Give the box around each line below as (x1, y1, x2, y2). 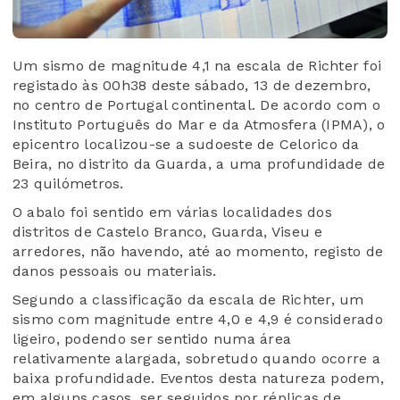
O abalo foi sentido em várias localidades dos (12, 204, 332, 221)
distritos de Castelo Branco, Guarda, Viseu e (12, 223, 323, 241)
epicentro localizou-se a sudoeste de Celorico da (12, 136, 360, 154)
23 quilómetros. (12, 175, 124, 193)
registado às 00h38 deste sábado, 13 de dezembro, (12, 77, 371, 95)
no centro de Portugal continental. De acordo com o (12, 96, 380, 114)
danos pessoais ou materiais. (12, 262, 217, 280)
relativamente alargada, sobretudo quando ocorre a (12, 350, 380, 368)
